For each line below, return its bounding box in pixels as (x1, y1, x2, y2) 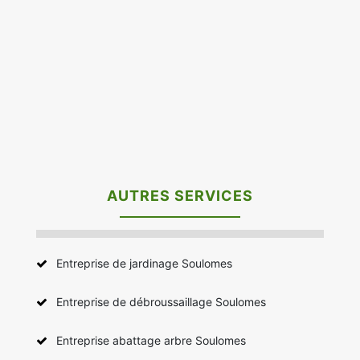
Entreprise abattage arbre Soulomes (56, 333, 246, 347)
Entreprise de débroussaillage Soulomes (56, 294, 266, 309)
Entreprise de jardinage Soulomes (56, 256, 232, 270)
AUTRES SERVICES (107, 186, 253, 204)
